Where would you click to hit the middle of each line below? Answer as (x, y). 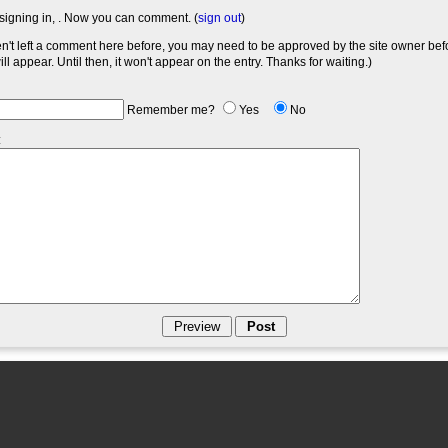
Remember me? (171, 110)
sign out (219, 18)
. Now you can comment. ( (128, 18)
